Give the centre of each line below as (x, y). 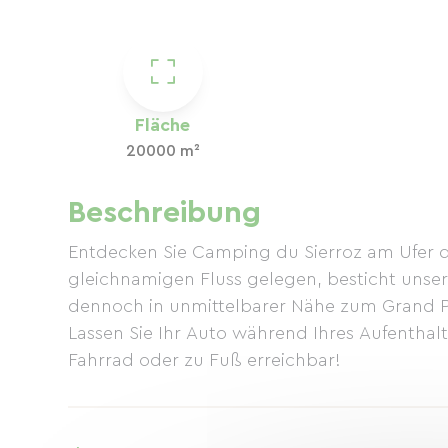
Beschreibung (164, 213)
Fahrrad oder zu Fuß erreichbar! (204, 360)
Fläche (163, 125)
